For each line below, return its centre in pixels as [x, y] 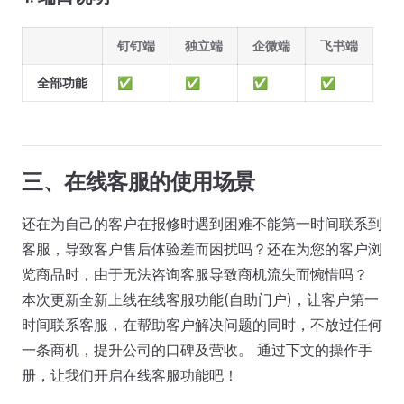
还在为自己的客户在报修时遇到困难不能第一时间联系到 [202, 224]
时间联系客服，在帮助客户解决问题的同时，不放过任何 [202, 325]
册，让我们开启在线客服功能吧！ [130, 375]
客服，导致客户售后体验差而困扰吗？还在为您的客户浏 [202, 249]
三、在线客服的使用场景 [138, 182]
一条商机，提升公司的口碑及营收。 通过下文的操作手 [197, 350]
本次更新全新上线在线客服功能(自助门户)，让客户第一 [200, 299]
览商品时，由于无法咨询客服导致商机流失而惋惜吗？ [195, 274]
